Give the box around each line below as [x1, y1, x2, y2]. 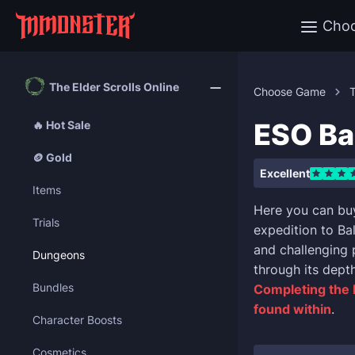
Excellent [260, 166, 310, 180]
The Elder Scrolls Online [49, 79, 179, 94]
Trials [32, 216, 59, 229]
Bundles [32, 281, 74, 294]
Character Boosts [32, 313, 122, 326]
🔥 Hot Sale [32, 118, 90, 132]
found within [254, 301, 331, 317]
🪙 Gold [32, 151, 72, 164]
